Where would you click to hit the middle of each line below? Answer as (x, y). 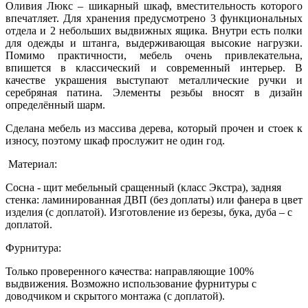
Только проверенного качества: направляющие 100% (130, 272)
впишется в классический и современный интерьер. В (154, 68)
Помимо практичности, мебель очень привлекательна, (154, 56)
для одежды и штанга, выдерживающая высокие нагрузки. (154, 43)
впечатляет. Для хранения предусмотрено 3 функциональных (154, 19)
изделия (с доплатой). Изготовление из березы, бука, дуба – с (149, 212)
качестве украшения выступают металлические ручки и (154, 80)
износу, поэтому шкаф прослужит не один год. (115, 141)
